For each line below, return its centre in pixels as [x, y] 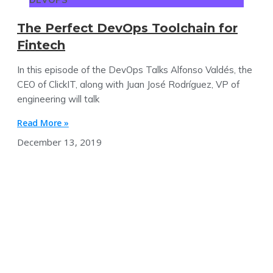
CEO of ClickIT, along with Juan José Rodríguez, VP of [128, 84]
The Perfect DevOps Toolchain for [127, 28]
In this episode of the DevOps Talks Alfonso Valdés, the [135, 69]
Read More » [43, 122]
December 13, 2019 [59, 142]
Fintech [41, 45]
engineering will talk [58, 99]
